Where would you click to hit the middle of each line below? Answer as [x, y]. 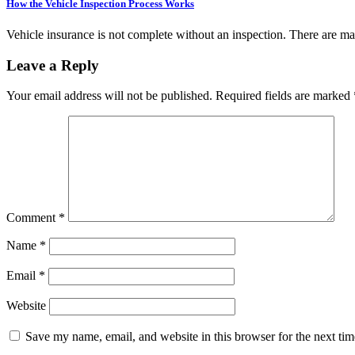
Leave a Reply [53, 65]
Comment [32, 218]
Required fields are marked [284, 96]
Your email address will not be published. [109, 96]
